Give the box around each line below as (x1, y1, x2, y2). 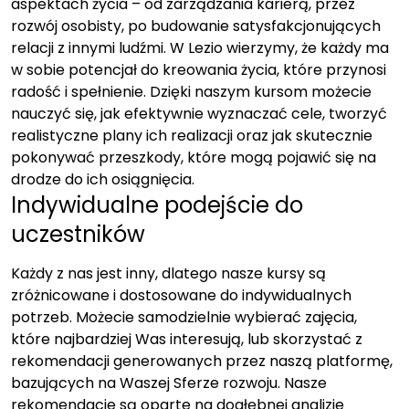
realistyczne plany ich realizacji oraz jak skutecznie (11, 125, 372, 146)
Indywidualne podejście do (11, 190, 303, 220)
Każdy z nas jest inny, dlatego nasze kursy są (11, 263, 326, 284)
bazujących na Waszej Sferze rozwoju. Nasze (11, 372, 327, 393)
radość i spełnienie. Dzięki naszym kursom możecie (11, 81, 372, 102)
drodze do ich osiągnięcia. (11, 169, 194, 190)
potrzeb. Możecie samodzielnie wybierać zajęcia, (11, 307, 357, 328)
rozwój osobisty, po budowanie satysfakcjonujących (11, 16, 381, 37)
